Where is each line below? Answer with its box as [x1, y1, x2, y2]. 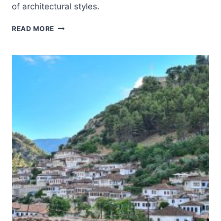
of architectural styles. [12, 1, 100, 11]
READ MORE [12, 25, 55, 33]
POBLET [54, 22, 83, 30]
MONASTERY [54, 33, 101, 40]
